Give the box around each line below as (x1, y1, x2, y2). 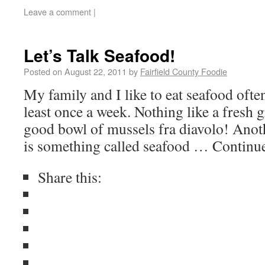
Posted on (24, 65, 62, 77)
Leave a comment (24, 5, 91, 18)
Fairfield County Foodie (140, 65, 227, 77)
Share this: (38, 167, 102, 187)
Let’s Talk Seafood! (24, 43, 175, 67)
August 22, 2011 (64, 65, 127, 77)
